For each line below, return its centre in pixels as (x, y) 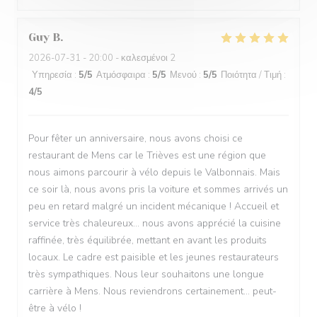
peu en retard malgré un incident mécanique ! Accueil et (154, 206)
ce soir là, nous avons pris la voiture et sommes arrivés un (158, 189)
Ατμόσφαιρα (121, 75)
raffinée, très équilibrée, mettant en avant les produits (148, 240)
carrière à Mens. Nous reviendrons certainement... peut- (152, 291)
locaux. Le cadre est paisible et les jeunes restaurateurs (154, 257)
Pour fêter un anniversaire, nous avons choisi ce (136, 138)
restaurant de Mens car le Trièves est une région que (147, 155)
